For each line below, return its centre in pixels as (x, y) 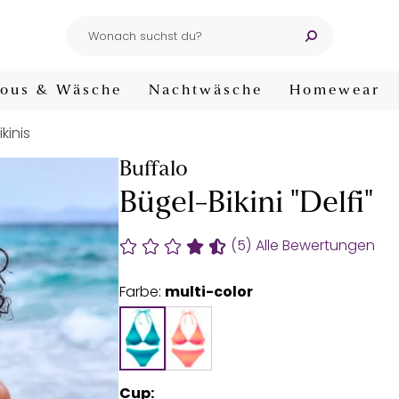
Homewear (335, 91)
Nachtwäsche (206, 91)
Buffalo (154, 170)
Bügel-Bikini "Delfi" (246, 204)
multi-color (209, 292)
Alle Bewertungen (315, 245)
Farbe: (142, 292)
